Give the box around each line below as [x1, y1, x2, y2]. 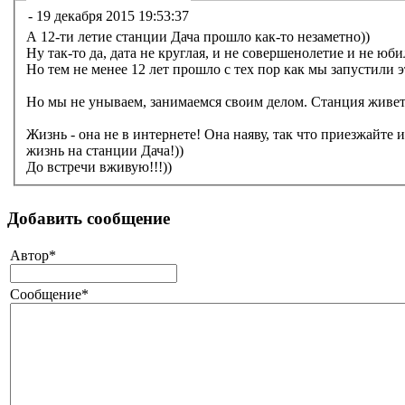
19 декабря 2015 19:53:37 [36, 7, 189, 24]
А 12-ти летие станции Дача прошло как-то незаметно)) [26, 29, 370, 45]
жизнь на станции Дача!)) [26, 143, 184, 159]
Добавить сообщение [7, 208, 170, 228]
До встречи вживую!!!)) [26, 159, 172, 175]
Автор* [10, 248, 56, 264]
